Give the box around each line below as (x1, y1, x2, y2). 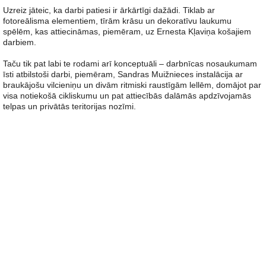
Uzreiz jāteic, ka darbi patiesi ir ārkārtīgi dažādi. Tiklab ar (3, 5, 215, 15)
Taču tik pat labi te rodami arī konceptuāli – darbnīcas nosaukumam (3, 59, 257, 68)
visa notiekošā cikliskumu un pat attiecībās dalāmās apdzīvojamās (3, 91, 251, 100)
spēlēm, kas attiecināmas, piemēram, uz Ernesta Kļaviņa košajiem (3, 27, 251, 36)
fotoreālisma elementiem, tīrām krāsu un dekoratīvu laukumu (3, 16, 232, 26)
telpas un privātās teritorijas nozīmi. (3, 102, 136, 111)
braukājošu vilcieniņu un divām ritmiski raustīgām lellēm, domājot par (3, 80, 261, 90)
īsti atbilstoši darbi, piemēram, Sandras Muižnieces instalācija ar (3, 69, 243, 79)
